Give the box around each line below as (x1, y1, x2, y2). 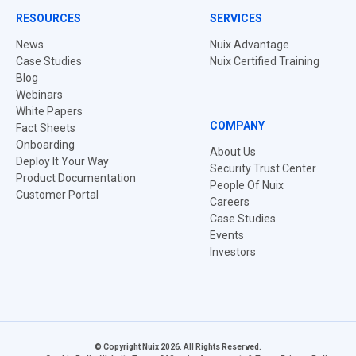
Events (210, 229, 244, 242)
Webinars (16, 88, 63, 101)
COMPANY (210, 119, 265, 132)
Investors (210, 246, 256, 258)
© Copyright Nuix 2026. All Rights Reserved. (95, 342, 261, 351)
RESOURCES (16, 12, 81, 25)
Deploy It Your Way (16, 155, 109, 168)
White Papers (16, 105, 83, 118)
